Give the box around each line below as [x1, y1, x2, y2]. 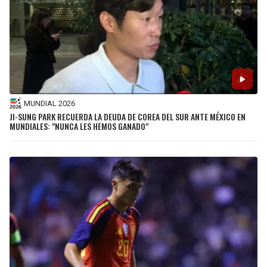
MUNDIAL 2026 [24, 98, 75, 108]
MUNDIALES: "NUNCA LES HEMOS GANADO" [10, 120, 148, 133]
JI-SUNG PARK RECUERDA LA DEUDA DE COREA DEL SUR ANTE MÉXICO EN [10, 110, 246, 123]
